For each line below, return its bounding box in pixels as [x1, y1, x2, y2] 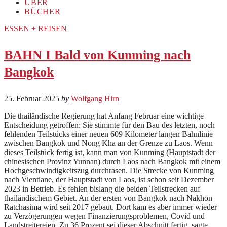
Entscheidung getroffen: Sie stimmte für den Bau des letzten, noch [4, 120, 215, 129]
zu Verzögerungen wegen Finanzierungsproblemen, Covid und [4, 211, 205, 220]
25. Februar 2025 [4, 94, 59, 103]
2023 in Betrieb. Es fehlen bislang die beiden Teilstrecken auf [4, 184, 200, 193]
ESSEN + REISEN [4, 24, 67, 33]
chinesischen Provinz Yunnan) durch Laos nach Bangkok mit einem [4, 157, 220, 166]
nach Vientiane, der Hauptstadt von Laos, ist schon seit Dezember [4, 175, 214, 184]
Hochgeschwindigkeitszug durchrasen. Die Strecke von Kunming [4, 166, 214, 175]
